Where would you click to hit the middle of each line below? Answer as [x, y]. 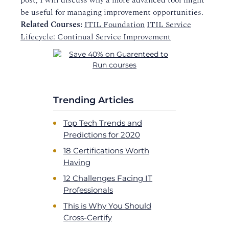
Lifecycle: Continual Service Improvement [96, 37]
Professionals [88, 190]
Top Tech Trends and [103, 123]
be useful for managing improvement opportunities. [112, 12]
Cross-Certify [88, 217]
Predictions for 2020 [102, 134]
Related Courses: [51, 25]
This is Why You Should [107, 205]
